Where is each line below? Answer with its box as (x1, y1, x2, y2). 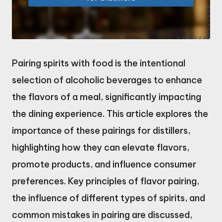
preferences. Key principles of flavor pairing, (12, 175, 199, 187)
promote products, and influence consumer (12, 158, 196, 170)
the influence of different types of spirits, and (12, 192, 205, 204)
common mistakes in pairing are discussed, (12, 209, 192, 221)
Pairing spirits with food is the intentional (12, 57, 185, 69)
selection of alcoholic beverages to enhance (12, 74, 202, 86)
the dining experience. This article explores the (12, 108, 208, 119)
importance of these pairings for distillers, (12, 124, 190, 136)
